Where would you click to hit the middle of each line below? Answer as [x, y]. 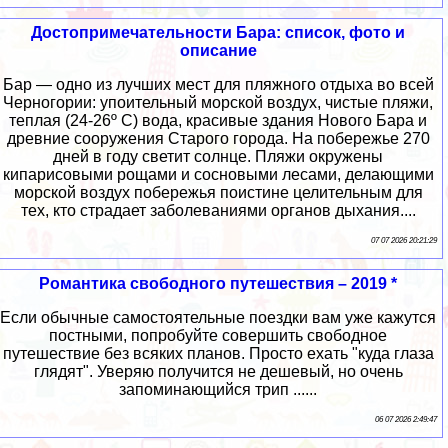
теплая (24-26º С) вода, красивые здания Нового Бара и [218, 121]
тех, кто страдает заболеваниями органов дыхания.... [218, 211]
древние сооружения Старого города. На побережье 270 [218, 139]
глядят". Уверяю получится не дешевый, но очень [218, 372]
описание [218, 51]
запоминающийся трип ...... [218, 390]
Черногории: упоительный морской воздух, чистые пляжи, [218, 103]
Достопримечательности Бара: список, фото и [218, 33]
